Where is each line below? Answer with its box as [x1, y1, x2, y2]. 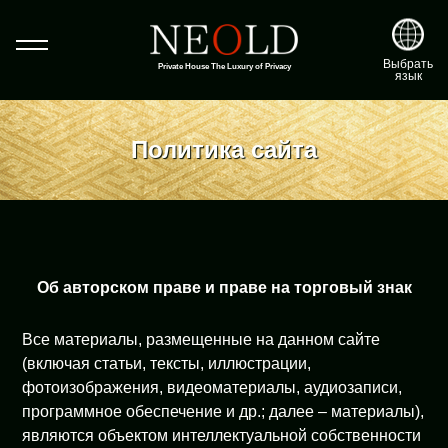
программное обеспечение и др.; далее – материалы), [22, 403, 425, 420]
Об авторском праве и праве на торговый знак [36, 279, 412, 296]
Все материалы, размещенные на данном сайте [22, 331, 381, 348]
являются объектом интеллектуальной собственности [22, 427, 422, 444]
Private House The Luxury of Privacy [157, 61, 291, 71]
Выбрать [383, 56, 433, 71]
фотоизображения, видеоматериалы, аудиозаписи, [22, 379, 403, 396]
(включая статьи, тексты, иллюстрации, [22, 355, 312, 372]
